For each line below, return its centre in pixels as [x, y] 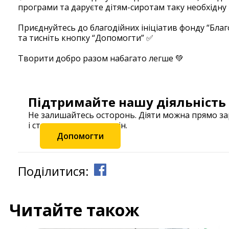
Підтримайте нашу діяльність [127, 102]
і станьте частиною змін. [78, 125]
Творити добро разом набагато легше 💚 [101, 58]
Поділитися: [53, 171]
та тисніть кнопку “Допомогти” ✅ [86, 38]
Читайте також [74, 210]
